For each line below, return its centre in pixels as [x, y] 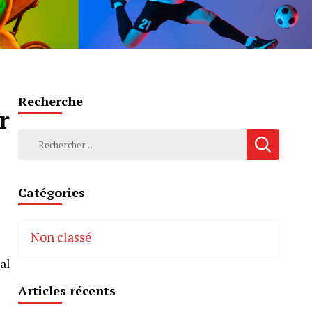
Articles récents [67, 291]
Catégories [52, 193]
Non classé [61, 237]
